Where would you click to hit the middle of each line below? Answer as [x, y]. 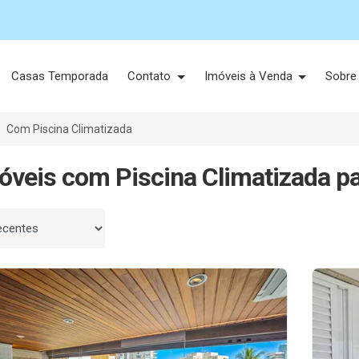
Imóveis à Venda [250, 76]
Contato [151, 76]
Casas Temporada [60, 76]
